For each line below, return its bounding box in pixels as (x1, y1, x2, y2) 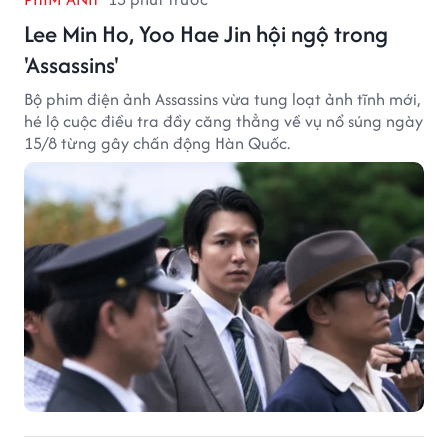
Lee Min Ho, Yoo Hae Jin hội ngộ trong (24, 16, 388, 50)
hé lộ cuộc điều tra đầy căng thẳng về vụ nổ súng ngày (24, 108, 423, 133)
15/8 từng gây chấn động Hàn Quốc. (24, 130, 290, 155)
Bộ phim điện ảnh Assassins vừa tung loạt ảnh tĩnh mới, (24, 86, 420, 111)
